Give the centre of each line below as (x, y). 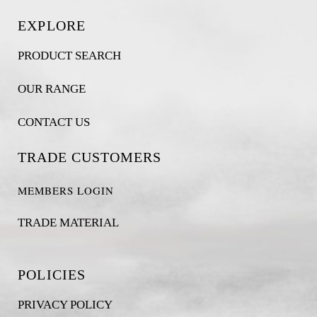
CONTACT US (53, 122)
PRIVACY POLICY (65, 305)
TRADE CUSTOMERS (89, 157)
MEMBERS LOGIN (65, 190)
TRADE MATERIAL (68, 223)
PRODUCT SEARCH (69, 56)
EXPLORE (52, 25)
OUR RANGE (51, 89)
